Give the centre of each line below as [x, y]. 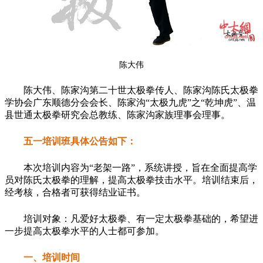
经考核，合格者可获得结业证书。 [75, 193]
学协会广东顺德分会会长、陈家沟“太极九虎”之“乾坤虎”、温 [130, 103]
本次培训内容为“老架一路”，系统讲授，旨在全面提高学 [140, 168]
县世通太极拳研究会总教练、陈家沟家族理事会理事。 [117, 115]
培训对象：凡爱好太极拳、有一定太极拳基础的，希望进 [141, 219]
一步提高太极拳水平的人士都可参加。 [85, 231]
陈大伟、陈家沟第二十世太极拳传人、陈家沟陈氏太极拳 [141, 90]
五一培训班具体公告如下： [80, 141]
